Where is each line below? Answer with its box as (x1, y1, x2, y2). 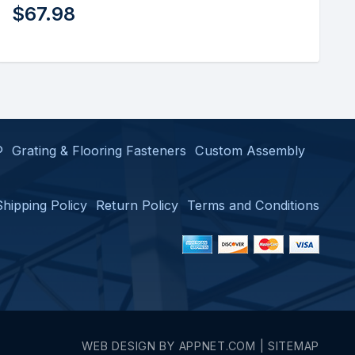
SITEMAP (267, 339, 319, 353)
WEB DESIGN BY (82, 339, 179, 353)
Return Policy (96, 197, 179, 213)
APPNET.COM (178, 339, 256, 353)
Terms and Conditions (187, 197, 319, 213)
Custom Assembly (194, 143, 305, 158)
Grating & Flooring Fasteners (11, 143, 186, 158)
